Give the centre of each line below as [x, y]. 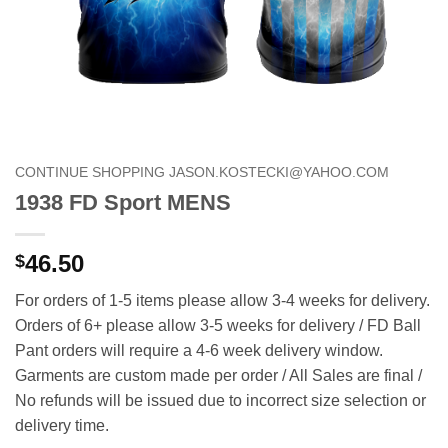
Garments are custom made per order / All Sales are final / [218, 375]
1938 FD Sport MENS [123, 202]
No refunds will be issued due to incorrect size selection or [220, 400]
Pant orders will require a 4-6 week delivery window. [199, 350]
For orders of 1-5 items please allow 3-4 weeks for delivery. [222, 300]
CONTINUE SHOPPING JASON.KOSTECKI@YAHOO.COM [202, 172]
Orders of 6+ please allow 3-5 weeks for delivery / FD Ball [218, 325]
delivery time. [62, 425]
